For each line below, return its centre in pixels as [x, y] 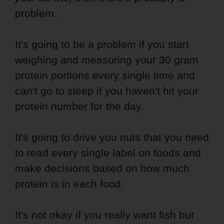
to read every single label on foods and [108, 153]
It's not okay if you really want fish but [104, 215]
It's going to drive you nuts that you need [112, 137]
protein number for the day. [79, 106]
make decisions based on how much [102, 168]
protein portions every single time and [105, 75]
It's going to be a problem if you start [102, 44]
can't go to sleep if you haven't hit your [107, 91]
